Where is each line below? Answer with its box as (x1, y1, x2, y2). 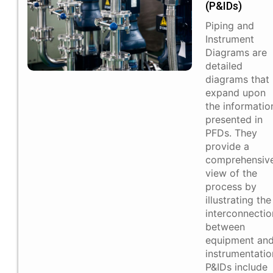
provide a (205, 140, 249, 153)
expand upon (205, 87, 266, 99)
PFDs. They (205, 127, 257, 140)
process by (205, 180, 257, 193)
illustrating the (205, 194, 271, 207)
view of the (205, 167, 257, 180)
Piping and (205, 19, 254, 32)
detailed (205, 60, 243, 73)
